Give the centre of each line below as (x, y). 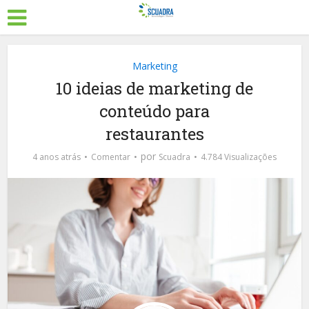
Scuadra (175, 157)
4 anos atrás (57, 157)
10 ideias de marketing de (154, 88)
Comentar (111, 157)
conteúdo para (154, 111)
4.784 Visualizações (239, 157)
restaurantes (154, 134)
